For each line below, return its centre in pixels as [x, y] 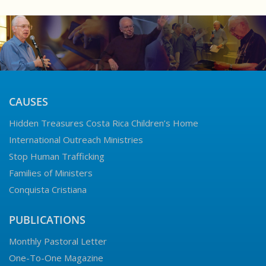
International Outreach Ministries [76, 140]
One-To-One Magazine [56, 258]
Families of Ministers [51, 173]
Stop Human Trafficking [57, 156]
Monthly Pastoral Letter [58, 241]
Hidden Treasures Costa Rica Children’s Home [104, 123]
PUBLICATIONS [47, 220]
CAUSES [28, 102]
